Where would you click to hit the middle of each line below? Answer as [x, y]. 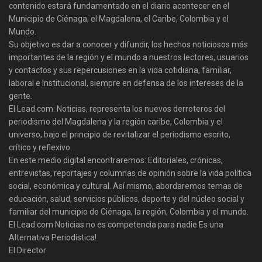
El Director [27, 250]
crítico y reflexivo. [40, 147]
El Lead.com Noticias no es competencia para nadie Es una [116, 224]
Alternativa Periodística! [53, 237]
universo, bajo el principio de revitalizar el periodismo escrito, [120, 134]
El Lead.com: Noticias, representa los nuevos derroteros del [117, 108]
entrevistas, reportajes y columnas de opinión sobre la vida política [130, 173]
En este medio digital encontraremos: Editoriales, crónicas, [116, 160]
